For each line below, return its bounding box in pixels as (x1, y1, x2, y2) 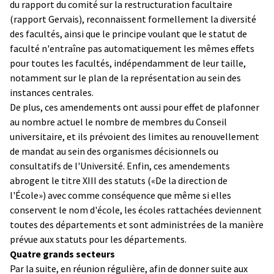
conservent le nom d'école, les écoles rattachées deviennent (10, 203, 262, 216)
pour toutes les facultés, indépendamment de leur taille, (10, 56, 246, 69)
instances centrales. (10, 86, 94, 98)
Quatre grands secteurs (10, 247, 115, 260)
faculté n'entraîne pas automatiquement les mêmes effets (10, 42, 254, 54)
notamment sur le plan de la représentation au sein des (10, 71, 241, 84)
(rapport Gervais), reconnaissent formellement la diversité (10, 12, 256, 25)
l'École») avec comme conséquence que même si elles (10, 188, 231, 201)
